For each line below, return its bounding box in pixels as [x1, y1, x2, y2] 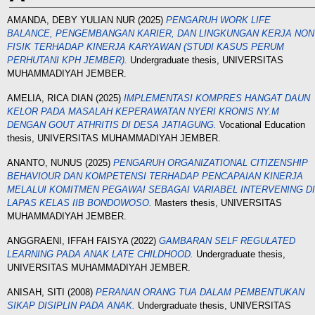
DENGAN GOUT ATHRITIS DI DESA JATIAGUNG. [7, 120, 217, 130]
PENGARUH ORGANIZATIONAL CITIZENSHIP [113, 157, 308, 168]
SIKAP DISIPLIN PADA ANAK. [7, 300, 135, 311]
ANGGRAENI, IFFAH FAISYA [7, 236, 128, 246]
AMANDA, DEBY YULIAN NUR [7, 15, 135, 25]
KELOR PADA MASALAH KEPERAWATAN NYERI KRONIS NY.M [7, 106, 279, 117]
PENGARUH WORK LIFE [166, 15, 271, 25]
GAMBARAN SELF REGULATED [159, 236, 295, 246]
